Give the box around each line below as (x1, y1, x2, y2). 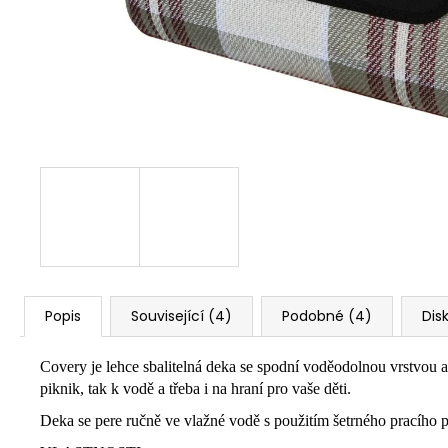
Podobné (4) (282, 306, 372, 326)
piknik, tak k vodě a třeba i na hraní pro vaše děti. (40, 380, 351, 397)
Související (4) (131, 306, 232, 326)
